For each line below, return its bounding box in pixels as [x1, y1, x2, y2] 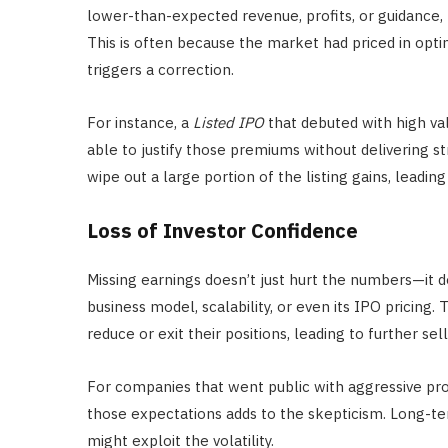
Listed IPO [193, 113, 264, 133]
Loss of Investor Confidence [87, 217, 358, 245]
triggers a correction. [87, 60, 234, 80]
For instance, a [87, 113, 193, 133]
